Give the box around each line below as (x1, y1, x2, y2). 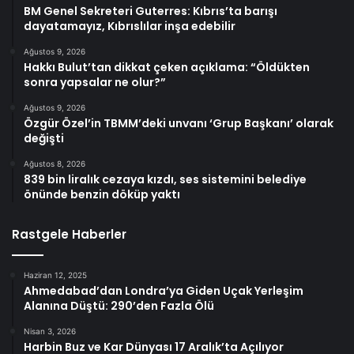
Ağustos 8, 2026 (24, 159, 85, 169)
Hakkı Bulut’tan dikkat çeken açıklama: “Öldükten (24, 59, 310, 76)
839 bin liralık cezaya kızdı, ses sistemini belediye (24, 171, 307, 188)
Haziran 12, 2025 (24, 270, 87, 281)
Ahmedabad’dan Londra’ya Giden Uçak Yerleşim (24, 283, 303, 299)
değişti (24, 130, 64, 147)
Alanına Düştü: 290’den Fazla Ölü (24, 298, 214, 314)
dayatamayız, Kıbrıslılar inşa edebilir (24, 18, 235, 35)
